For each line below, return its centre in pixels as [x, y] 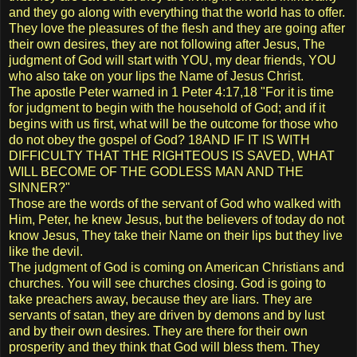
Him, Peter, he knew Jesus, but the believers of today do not [177, 219]
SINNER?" [39, 187]
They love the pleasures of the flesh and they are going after [177, 28]
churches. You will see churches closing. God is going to [167, 283]
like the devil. [46, 251]
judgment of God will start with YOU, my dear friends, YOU [173, 60]
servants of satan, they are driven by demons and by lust [167, 315]
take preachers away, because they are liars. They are [161, 299]
